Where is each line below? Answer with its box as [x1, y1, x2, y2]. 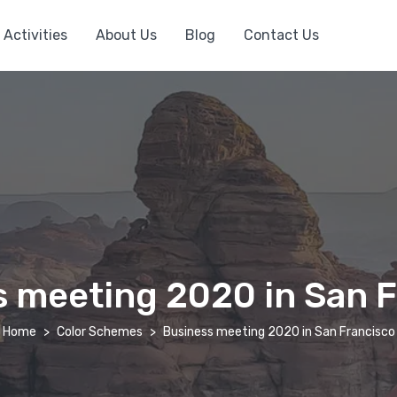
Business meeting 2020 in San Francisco [162, 324, 395, 339]
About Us [95, 27, 157, 43]
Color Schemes [56, 324, 143, 339]
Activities [3, 27, 67, 43]
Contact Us [243, 27, 319, 43]
